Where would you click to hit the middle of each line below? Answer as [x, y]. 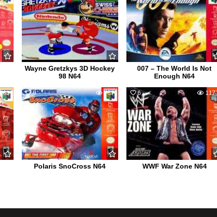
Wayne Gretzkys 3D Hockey [70, 68]
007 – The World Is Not [175, 68]
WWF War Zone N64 [174, 166]
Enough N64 [175, 76]
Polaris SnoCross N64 [70, 166]
